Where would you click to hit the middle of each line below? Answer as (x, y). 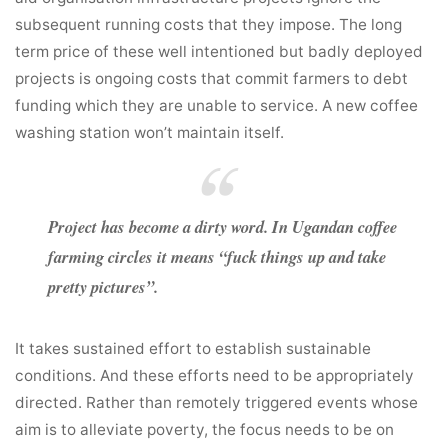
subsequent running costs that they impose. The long (209, 24)
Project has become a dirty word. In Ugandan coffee (223, 226)
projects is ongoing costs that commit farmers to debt (212, 78)
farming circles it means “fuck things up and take (217, 256)
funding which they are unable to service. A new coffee (217, 105)
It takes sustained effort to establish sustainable (193, 348)
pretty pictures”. (103, 286)
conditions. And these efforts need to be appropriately (215, 375)
